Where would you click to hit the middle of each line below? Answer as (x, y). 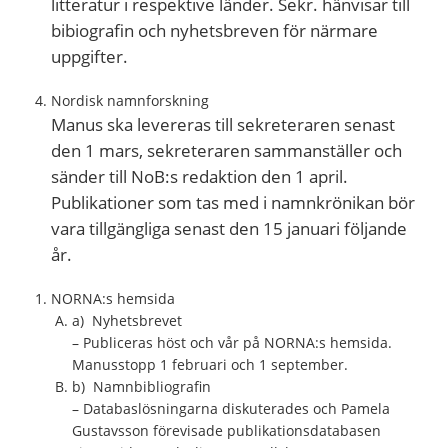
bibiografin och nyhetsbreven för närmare (214, 30)
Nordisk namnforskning (130, 100)
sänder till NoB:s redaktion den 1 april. (199, 176)
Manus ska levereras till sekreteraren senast (223, 124)
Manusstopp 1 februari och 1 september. (210, 364)
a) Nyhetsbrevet (127, 320)
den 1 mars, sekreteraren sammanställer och (226, 150)
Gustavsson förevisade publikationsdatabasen (226, 430)
